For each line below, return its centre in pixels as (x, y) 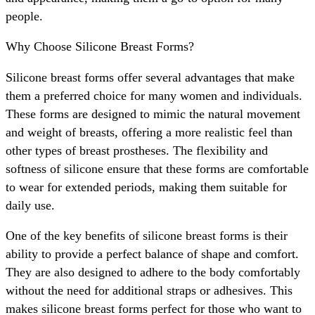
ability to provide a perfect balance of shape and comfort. (152, 254)
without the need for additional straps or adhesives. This (149, 291)
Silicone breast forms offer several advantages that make (150, 77)
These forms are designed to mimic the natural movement (153, 114)
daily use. (30, 205)
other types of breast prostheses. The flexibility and (137, 150)
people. (24, 16)
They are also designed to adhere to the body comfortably (153, 272)
